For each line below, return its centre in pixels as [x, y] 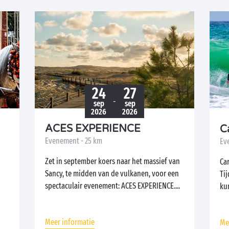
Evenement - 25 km [74, 141]
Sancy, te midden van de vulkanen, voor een [112, 174]
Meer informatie [70, 222]
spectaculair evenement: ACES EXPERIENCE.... [113, 186]
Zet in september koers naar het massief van [113, 161]
